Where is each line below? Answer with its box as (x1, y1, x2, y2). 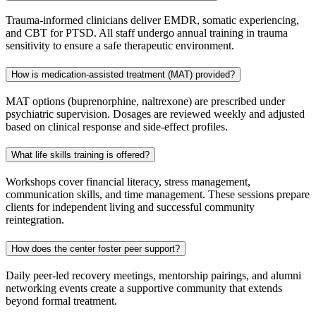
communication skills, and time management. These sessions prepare (6, 188, 310, 201)
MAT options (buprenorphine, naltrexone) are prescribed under (6, 95, 285, 107)
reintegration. (6, 214, 64, 226)
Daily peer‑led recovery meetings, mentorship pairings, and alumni (6, 269, 301, 281)
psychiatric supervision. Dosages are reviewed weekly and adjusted (6, 107, 305, 120)
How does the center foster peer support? (11, 243, 180, 254)
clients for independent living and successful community (6, 201, 255, 214)
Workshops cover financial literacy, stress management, (6, 176, 250, 188)
